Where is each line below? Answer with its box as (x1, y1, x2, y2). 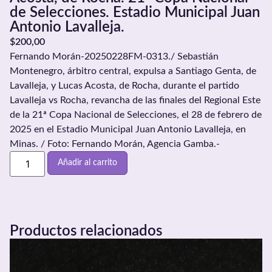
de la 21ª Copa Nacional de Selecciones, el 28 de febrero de (10, 109, 262, 120)
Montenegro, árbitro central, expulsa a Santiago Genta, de (10, 66, 256, 76)
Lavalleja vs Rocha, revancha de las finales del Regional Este (10, 95, 260, 105)
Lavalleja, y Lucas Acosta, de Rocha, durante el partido (10, 80, 239, 90)
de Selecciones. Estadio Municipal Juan (10, 5, 260, 20)
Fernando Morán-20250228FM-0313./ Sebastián (10, 51, 219, 61)
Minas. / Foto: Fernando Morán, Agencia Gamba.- (10, 138, 220, 149)
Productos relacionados (10, 223, 162, 239)
